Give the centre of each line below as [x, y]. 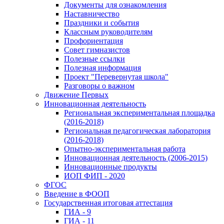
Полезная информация [102, 67]
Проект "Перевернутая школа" [116, 76]
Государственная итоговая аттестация [108, 202]
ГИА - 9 [77, 211]
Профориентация [93, 40]
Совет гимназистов [97, 49]
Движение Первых [76, 94]
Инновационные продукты [110, 166]
